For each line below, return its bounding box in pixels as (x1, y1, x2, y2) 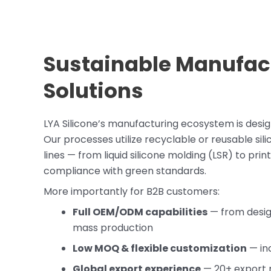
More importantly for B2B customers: (44, 184, 220, 199)
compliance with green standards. (44, 164, 206, 178)
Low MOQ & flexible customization (73, 241, 247, 256)
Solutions (44, 76, 143, 106)
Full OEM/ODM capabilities (73, 205, 207, 220)
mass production (73, 221, 153, 235)
